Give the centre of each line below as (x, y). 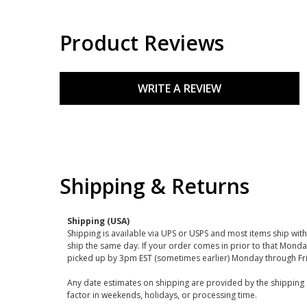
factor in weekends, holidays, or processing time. (162, 295)
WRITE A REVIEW (180, 88)
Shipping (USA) (98, 221)
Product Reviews (142, 43)
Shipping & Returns (155, 186)
